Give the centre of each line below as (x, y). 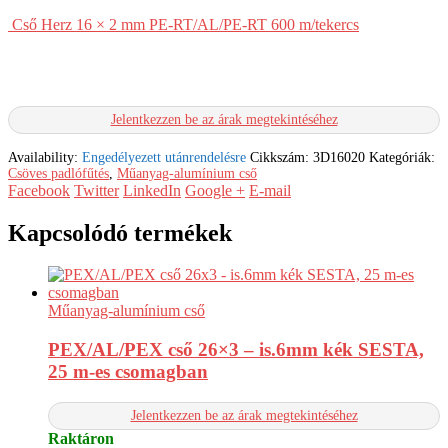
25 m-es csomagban (128, 372)
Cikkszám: (281, 157)
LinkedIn (152, 190)
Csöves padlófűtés (58, 173)
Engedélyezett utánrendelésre (164, 157)
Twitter (96, 190)
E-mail (270, 190)
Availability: (45, 157)
